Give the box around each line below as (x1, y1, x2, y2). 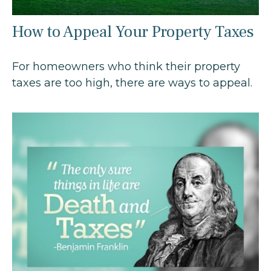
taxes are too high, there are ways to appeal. (12, 76, 252, 90)
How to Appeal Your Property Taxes (12, 21, 254, 42)
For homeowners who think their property (12, 59, 240, 73)
